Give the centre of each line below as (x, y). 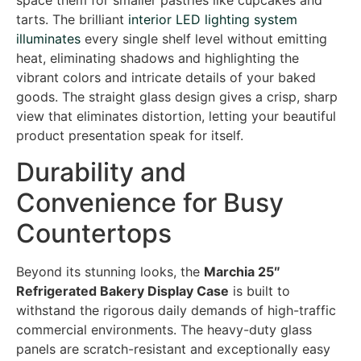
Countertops (94, 233)
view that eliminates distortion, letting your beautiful (176, 116)
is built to (259, 290)
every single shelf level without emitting (204, 39)
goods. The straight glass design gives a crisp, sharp (177, 97)
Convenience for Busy (150, 202)
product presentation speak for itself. (130, 136)
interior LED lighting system (213, 20)
